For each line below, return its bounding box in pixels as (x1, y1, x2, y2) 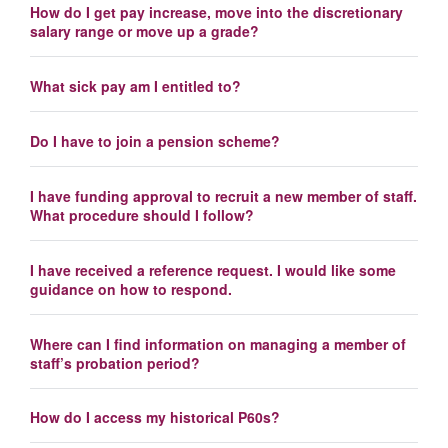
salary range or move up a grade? (30, 20, 259, 41)
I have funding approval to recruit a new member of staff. (30, 185, 417, 206)
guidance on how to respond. (30, 278, 232, 299)
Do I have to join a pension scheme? (30, 130, 280, 151)
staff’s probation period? (30, 352, 200, 373)
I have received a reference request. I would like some (30, 259, 396, 280)
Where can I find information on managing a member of (30, 333, 406, 354)
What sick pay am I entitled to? (30, 75, 241, 96)
